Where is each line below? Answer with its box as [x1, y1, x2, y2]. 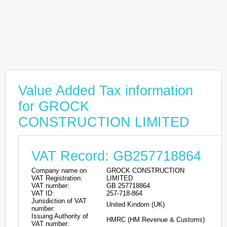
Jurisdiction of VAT [31, 197, 87, 205]
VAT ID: [31, 190, 54, 197]
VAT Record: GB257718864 [31, 148, 201, 164]
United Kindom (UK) [106, 201, 165, 208]
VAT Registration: [31, 174, 83, 182]
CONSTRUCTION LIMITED [18, 115, 190, 130]
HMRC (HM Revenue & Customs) [106, 216, 205, 223]
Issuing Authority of [31, 212, 88, 220]
